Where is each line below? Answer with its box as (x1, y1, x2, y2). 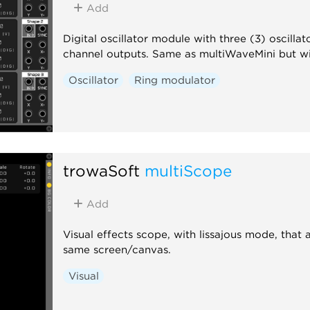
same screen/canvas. (63, 243, 172, 256)
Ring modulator (134, 73, 215, 86)
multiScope (145, 161, 232, 180)
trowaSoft (63, 161, 140, 180)
